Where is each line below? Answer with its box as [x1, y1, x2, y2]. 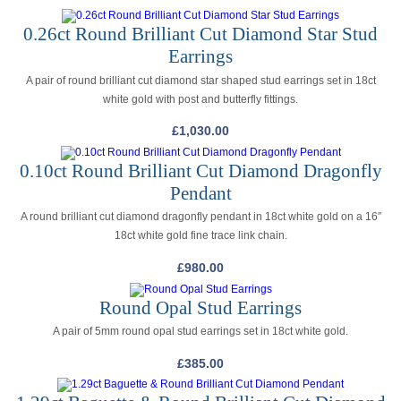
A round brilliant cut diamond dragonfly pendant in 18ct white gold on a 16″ [20, 210, 381, 224]
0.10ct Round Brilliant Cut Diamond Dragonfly [19, 159, 382, 182]
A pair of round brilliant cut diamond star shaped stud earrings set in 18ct [25, 73, 376, 87]
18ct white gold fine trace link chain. [114, 229, 287, 243]
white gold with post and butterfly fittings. [103, 92, 298, 106]
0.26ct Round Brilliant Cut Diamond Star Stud [23, 23, 378, 46]
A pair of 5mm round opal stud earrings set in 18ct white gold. [53, 325, 348, 338]
